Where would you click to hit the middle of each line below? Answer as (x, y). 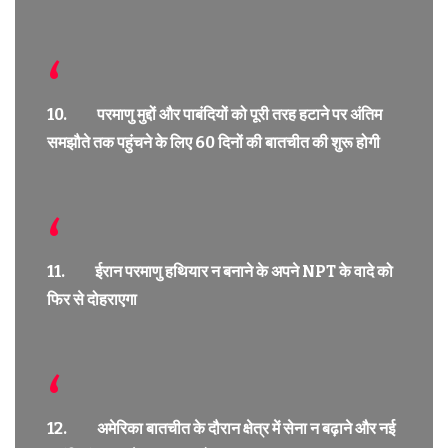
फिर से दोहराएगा (92, 299)
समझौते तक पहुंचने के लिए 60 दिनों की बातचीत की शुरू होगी (213, 142)
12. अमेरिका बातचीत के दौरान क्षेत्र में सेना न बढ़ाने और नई (221, 428)
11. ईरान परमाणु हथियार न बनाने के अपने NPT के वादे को (220, 271)
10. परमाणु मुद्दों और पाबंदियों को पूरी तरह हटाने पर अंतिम (214, 114)
